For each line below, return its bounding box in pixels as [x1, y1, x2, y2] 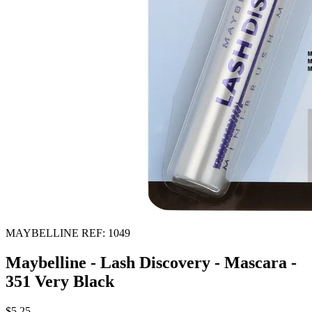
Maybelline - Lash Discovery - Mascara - [6, 253, 297, 272]
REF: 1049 [81, 226, 130, 239]
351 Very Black [6, 272, 114, 290]
